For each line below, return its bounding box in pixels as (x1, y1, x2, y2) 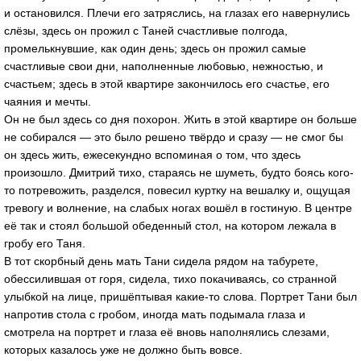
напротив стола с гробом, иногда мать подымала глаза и (4, 307, 305, 321)
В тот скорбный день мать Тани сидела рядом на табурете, (4, 254, 318, 268)
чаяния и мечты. (4, 94, 91, 108)
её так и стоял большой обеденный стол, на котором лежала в (4, 218, 336, 232)
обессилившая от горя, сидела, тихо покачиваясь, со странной (4, 272, 337, 285)
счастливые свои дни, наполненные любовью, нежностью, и (4, 59, 323, 73)
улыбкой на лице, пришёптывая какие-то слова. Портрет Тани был (4, 289, 357, 303)
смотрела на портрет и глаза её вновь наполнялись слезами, (4, 325, 330, 338)
